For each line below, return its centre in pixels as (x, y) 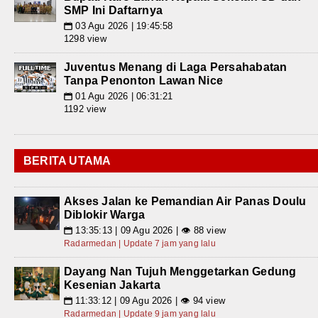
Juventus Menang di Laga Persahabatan (176, 67)
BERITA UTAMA (67, 160)
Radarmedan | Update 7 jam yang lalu (140, 243)
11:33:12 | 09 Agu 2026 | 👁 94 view (149, 300)
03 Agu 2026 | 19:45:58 (123, 26)
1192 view (85, 109)
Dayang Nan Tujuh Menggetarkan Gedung (180, 271)
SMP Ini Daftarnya (114, 10)
